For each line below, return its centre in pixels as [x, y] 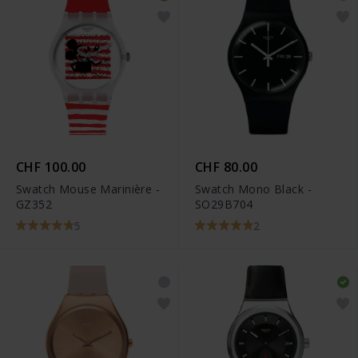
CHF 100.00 [51, 167]
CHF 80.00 [227, 167]
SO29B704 [224, 204]
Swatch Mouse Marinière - [88, 189]
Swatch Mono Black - [253, 189]
